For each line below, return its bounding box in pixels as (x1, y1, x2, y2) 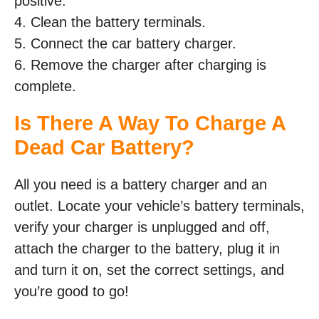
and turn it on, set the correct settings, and (14, 261, 284, 278)
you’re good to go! (14, 283, 129, 299)
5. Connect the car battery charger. (14, 35, 236, 51)
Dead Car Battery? (14, 135, 194, 159)
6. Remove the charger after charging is (14, 56, 266, 73)
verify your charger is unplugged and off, (14, 219, 270, 235)
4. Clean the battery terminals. (14, 14, 206, 30)
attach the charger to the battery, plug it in (14, 240, 280, 256)
